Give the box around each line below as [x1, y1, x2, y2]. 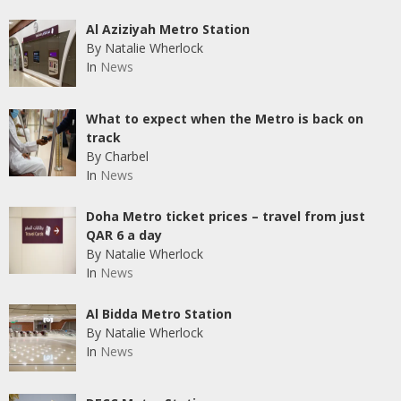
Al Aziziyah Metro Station [85, 21, 250, 38]
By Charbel [85, 148, 149, 166]
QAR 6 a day [85, 226, 162, 244]
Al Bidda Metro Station [85, 305, 232, 323]
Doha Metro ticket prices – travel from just [85, 208, 365, 226]
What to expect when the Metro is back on [85, 110, 363, 128]
